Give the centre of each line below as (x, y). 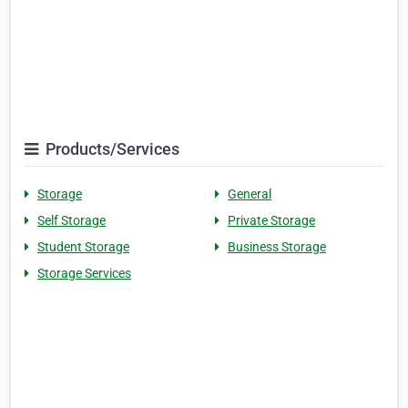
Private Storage (271, 221)
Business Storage (277, 247)
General (250, 194)
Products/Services (111, 149)
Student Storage (83, 247)
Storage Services (84, 274)
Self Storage (71, 221)
